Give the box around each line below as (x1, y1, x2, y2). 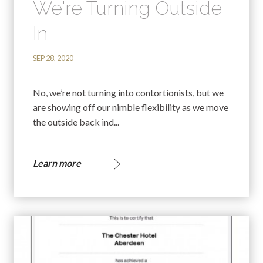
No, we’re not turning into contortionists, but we (33, 86, 224, 98)
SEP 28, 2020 (33, 53, 73, 63)
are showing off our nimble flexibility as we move (33, 101, 228, 113)
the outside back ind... (33, 116, 119, 127)
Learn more (33, 157, 83, 168)
